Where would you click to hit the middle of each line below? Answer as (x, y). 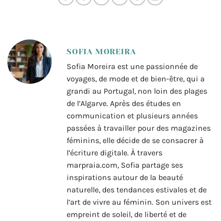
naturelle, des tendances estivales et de (137, 190)
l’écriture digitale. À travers (114, 153)
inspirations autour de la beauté (125, 178)
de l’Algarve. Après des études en (124, 104)
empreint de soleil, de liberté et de (127, 215)
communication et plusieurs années (132, 116)
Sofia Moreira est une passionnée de (132, 67)
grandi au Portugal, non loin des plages (137, 91)
